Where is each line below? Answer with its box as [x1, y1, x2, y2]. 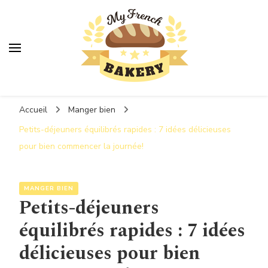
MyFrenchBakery [28, 80, 198, 110]
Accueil [19, 104, 47, 115]
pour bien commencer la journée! [19, 141, 144, 152]
